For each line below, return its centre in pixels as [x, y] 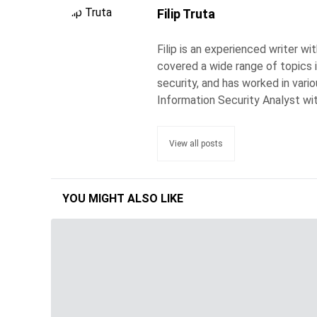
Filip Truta [186, 13]
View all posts [196, 143]
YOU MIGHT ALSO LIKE [123, 198]
